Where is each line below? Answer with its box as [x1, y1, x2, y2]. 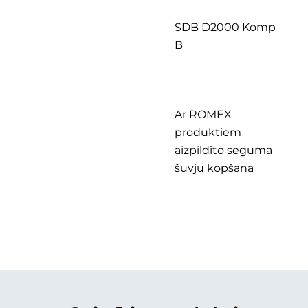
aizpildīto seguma [175, 144, 272, 157]
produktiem [175, 126, 241, 139]
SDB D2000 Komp [175, 21, 276, 34]
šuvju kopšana [175, 162, 254, 175]
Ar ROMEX [175, 108, 232, 121]
